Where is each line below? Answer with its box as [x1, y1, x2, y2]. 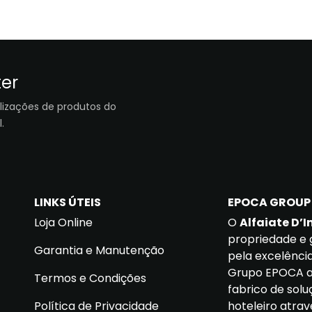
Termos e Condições [34, 270, 146, 286]
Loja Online [34, 214, 93, 231]
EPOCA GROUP [227, 194, 311, 210]
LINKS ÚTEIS [34, 194, 101, 210]
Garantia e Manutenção [34, 242, 164, 258]
